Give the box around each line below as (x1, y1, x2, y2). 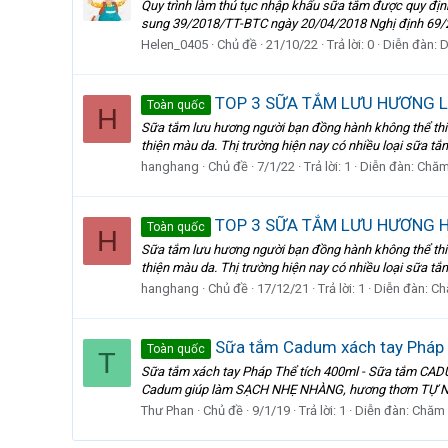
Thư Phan (141, 402, 194, 418)
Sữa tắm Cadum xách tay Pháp (211, 337, 444, 358)
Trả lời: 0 (327, 36, 374, 52)
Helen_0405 (141, 36, 208, 52)
